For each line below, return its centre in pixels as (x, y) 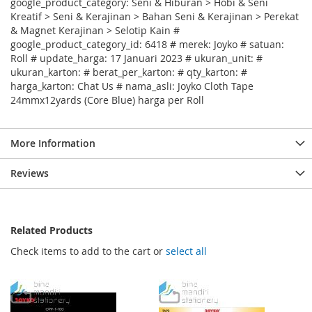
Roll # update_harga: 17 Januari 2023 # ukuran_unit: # (136, 58)
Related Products (52, 230)
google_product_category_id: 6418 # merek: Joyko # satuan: (147, 44)
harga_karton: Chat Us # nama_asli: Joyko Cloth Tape (132, 86)
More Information (53, 143)
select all (186, 251)
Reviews (30, 173)
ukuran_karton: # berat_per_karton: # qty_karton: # (129, 72)
